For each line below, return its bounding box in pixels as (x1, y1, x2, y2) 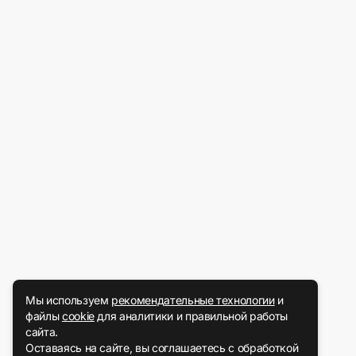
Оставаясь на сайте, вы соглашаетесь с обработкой (25, 341, 299, 354)
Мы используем (25, 293, 112, 307)
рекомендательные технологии (111, 293, 275, 307)
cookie (61, 309, 95, 323)
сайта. (25, 325, 58, 339)
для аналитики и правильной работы (94, 309, 288, 323)
